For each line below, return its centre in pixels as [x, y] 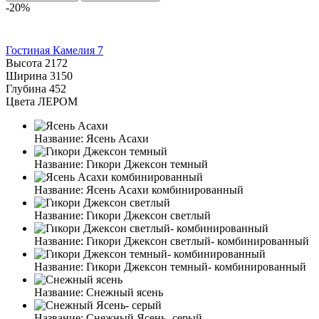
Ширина [26, 75]
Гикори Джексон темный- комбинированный [196, 266]
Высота [24, 63]
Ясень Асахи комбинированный [165, 189]
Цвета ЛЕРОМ [42, 101]
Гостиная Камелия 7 [54, 50]
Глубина [26, 88]
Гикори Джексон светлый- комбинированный [198, 241]
